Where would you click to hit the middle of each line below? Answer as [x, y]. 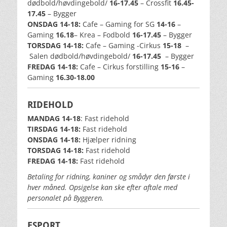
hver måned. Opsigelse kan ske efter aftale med [102, 187]
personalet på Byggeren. [66, 198]
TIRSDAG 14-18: [54, 129]
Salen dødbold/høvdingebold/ [79, 56]
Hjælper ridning [108, 140]
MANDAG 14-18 [54, 119]
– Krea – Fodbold [103, 35]
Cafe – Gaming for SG [119, 24]
